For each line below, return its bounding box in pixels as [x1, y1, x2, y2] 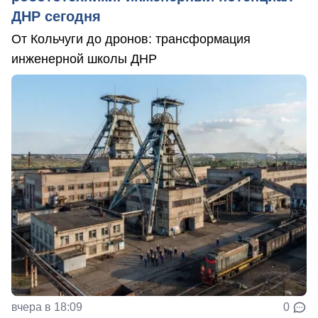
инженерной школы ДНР [11, 51, 157, 66]
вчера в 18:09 [11, 300, 82, 313]
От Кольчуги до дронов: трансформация [11, 31, 251, 46]
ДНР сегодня [11, 8, 101, 24]
